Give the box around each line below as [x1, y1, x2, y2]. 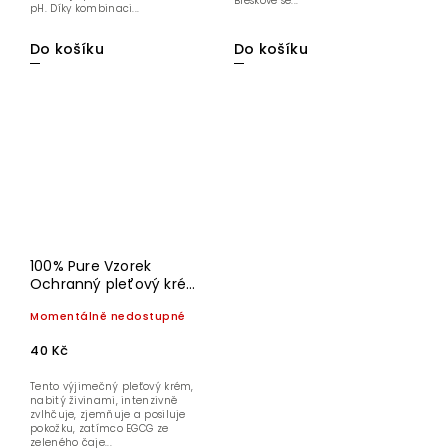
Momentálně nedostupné [30, 308, 186, 324]
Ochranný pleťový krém [30, 273, 202, 294]
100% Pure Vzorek [30, 255, 152, 276]
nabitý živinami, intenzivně [30, 392, 178, 408]
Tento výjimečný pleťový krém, [30, 378, 194, 394]
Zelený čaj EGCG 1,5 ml [30, 291, 190, 312]
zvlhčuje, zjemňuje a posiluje [30, 406, 186, 422]
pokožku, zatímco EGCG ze [30, 420, 169, 436]
